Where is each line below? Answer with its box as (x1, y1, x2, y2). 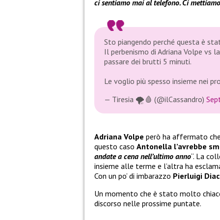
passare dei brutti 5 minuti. (104, 56, 192, 67)
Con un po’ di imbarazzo (94, 170, 173, 181)
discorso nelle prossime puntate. (94, 198, 201, 208)
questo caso (94, 141, 137, 151)
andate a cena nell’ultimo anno (94, 151, 191, 161)
